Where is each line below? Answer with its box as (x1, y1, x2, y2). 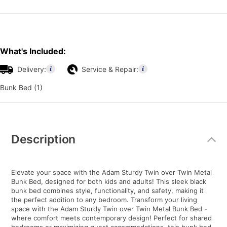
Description (11, 132, 76, 146)
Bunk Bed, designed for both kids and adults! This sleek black (11, 177, 206, 186)
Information (10, 128, 47, 137)
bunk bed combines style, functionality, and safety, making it (11, 186, 204, 195)
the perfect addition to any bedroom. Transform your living (11, 196, 197, 204)
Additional (10, 119, 42, 128)
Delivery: (17, 65, 46, 74)
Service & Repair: (82, 65, 138, 74)
